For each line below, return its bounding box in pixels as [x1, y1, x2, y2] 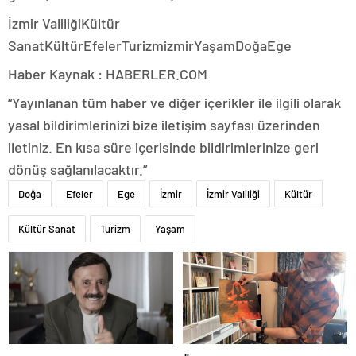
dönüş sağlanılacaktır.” [8, 161, 147, 178]
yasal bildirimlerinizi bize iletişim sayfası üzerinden [8, 116, 320, 133]
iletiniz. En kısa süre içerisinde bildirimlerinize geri [8, 138, 319, 156]
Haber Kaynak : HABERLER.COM [8, 65, 207, 83]
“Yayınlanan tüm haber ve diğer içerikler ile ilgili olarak [8, 94, 341, 111]
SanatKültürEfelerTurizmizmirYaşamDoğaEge [8, 37, 292, 54]
